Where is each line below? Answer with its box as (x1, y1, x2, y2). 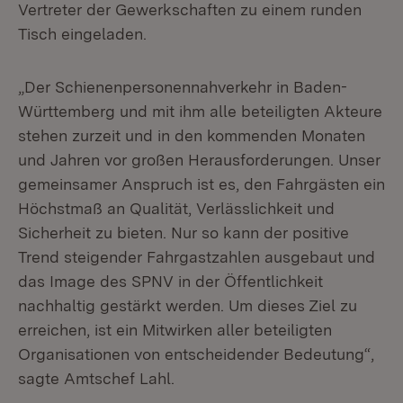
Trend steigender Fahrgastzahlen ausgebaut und (18, 247, 375, 266)
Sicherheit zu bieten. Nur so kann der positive (18, 223, 349, 242)
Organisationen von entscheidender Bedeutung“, (18, 345, 374, 363)
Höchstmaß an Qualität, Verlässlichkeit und (18, 199, 335, 218)
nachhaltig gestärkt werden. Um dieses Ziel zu (18, 296, 357, 315)
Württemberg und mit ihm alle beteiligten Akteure (18, 102, 382, 121)
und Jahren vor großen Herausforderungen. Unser (18, 150, 381, 169)
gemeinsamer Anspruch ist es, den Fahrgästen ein (18, 175, 385, 193)
